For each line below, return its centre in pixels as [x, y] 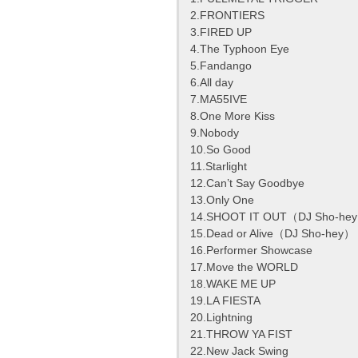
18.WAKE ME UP [233, 284]
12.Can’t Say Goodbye [247, 183]
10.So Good [221, 150]
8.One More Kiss [233, 116]
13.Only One [222, 200]
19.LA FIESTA [225, 301]
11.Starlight [219, 167]
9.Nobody [215, 133]
